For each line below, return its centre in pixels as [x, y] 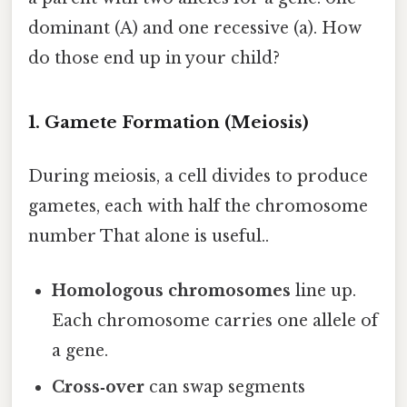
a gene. [80, 350]
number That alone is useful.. [149, 237]
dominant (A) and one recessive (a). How [195, 29]
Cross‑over [99, 387]
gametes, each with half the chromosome [198, 207]
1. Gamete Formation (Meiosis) [169, 123]
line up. [324, 290]
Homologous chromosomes [172, 290]
